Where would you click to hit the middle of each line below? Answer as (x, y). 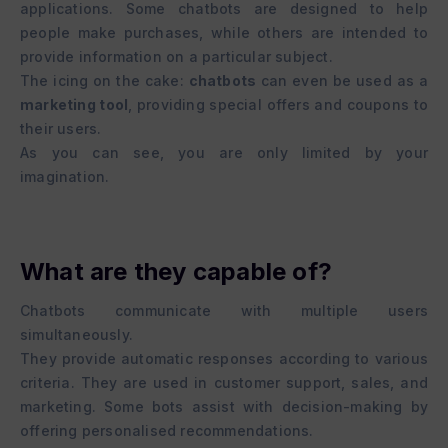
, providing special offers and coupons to (278, 105)
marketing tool (74, 105)
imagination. (65, 177)
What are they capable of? (176, 272)
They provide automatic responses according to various (224, 359)
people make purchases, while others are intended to (224, 33)
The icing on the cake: (104, 81)
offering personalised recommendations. (167, 431)
